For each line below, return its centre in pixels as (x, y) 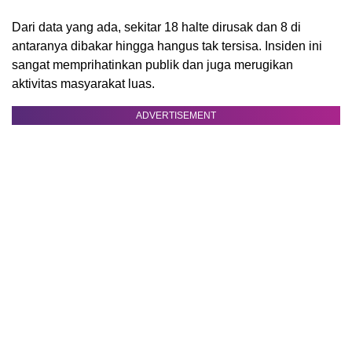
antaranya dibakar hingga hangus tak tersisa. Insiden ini (167, 46)
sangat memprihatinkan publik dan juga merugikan (152, 64)
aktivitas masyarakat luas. (83, 83)
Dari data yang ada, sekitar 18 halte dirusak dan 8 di (156, 27)
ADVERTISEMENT (176, 115)
